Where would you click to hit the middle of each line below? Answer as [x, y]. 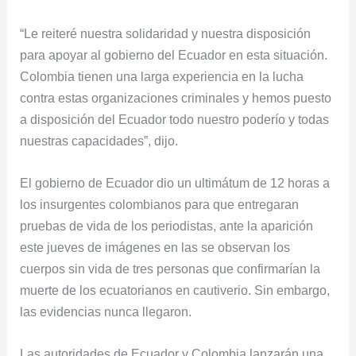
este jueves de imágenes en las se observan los [155, 247]
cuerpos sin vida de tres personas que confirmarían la [170, 268]
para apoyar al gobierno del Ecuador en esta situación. [174, 54]
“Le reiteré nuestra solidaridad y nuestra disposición [166, 33]
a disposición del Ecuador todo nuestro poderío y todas [175, 119]
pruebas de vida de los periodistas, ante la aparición [167, 225]
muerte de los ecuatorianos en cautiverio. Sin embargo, [175, 290]
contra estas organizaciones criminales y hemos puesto [176, 97]
